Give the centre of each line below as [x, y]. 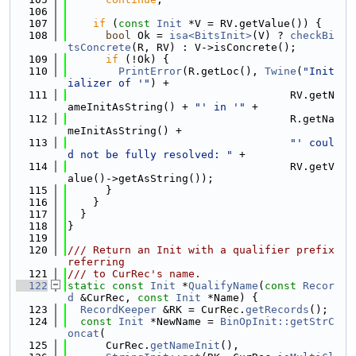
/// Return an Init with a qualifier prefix [201, 250]
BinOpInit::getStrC [277, 321]
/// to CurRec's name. [134, 274]
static [87, 286]
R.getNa [201, 119]
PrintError [150, 71]
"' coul [312, 143]
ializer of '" [109, 83]
